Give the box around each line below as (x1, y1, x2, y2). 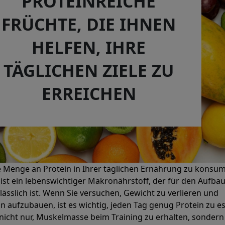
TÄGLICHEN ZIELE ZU (4, 58, 174, 82)
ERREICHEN (41, 81, 136, 105)
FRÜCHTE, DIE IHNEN (2, 12, 176, 36)
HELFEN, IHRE (32, 35, 146, 59)
